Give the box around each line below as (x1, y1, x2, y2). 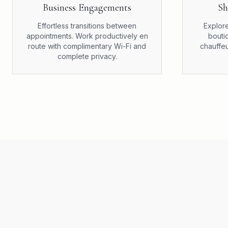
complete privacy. (57, 52, 117, 61)
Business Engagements (43, 2, 131, 14)
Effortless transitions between (38, 21, 136, 30)
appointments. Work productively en (26, 32, 148, 40)
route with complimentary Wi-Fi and (28, 42, 146, 50)
